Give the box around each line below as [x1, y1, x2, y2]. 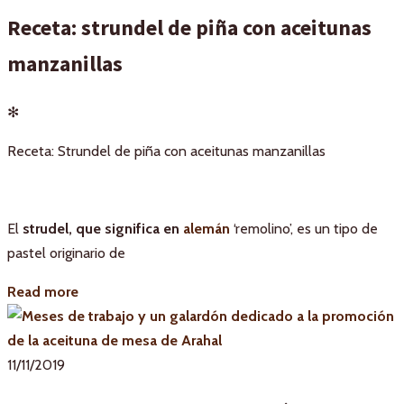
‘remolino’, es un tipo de [230, 219, 378, 237]
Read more [7, 282, 78, 300]
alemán [183, 219, 230, 237]
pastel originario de [7, 243, 129, 262]
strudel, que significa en [19, 219, 183, 237]
